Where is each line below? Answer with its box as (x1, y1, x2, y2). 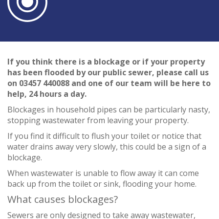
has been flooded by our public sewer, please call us (7, 66, 209, 78)
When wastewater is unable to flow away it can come (7, 167, 199, 178)
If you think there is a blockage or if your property (7, 56, 205, 67)
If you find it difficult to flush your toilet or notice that (7, 130, 201, 141)
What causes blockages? (7, 192, 118, 206)
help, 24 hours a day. (7, 88, 87, 99)
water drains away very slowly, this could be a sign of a (7, 141, 206, 152)
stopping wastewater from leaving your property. (7, 114, 189, 126)
